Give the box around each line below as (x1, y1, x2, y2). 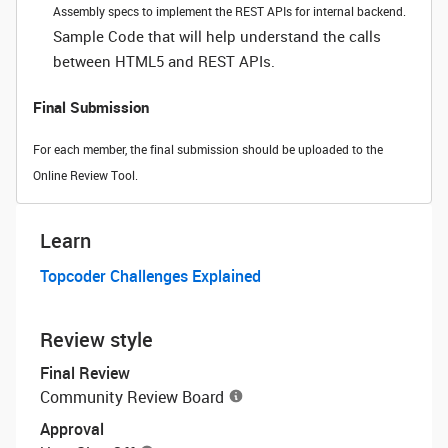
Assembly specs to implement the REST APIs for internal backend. (53, 3, 406, 19)
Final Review (40, 362, 130, 384)
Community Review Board (40, 386, 224, 408)
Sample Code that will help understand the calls (53, 26, 381, 46)
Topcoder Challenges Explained (40, 265, 261, 287)
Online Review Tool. (33, 167, 138, 183)
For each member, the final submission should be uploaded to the (33, 141, 383, 157)
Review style (40, 326, 153, 353)
